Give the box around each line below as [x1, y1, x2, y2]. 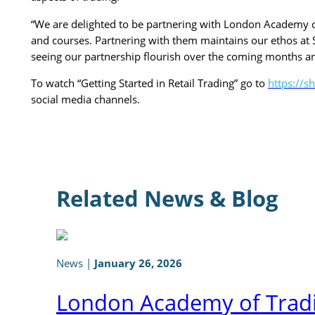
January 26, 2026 [94, 256, 182, 271]
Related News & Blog [56, 183, 278, 213]
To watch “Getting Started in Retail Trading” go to [31, 75, 268, 90]
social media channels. [31, 91, 140, 106]
